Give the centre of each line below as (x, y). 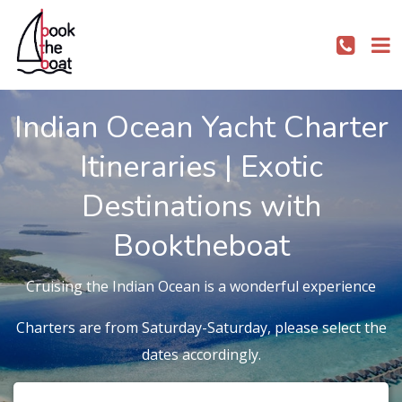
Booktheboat (201, 246)
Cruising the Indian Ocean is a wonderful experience (201, 286)
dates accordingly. (201, 354)
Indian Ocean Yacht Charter (201, 127)
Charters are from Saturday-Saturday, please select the (201, 328)
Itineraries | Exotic (201, 167)
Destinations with (201, 206)
